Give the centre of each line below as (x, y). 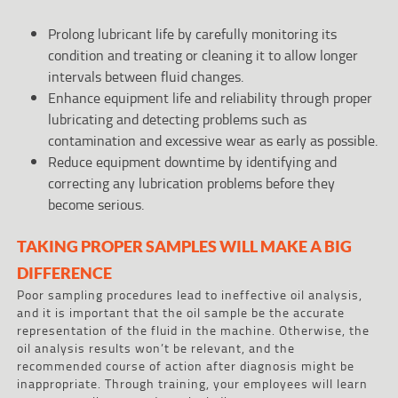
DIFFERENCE (64, 272)
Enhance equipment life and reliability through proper (210, 97)
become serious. (96, 204)
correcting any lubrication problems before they (191, 183)
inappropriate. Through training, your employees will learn (192, 383)
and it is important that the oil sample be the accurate (180, 312)
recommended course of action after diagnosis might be (185, 365)
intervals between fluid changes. (145, 76)
